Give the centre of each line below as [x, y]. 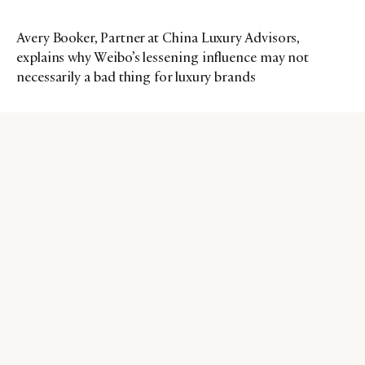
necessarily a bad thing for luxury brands [136, 77]
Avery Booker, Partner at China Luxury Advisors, [158, 37]
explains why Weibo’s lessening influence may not [163, 57]
